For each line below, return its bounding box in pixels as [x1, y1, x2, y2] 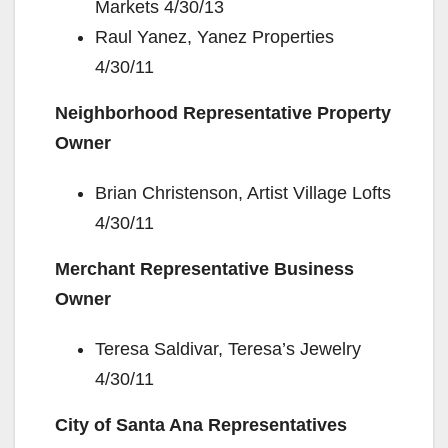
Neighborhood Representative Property [55, 102, 391, 123]
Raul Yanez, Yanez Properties [95, 26, 334, 47]
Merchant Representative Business [55, 258, 354, 279]
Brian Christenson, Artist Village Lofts [95, 182, 391, 203]
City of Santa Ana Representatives [55, 414, 347, 435]
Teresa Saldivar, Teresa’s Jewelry [95, 338, 361, 359]
